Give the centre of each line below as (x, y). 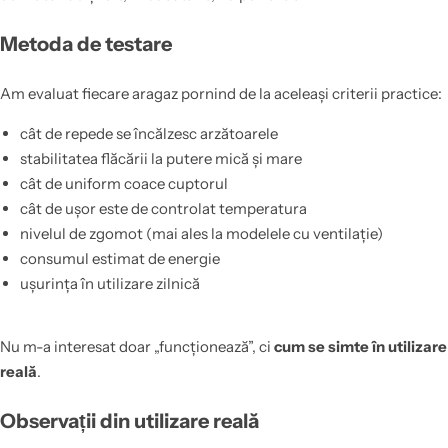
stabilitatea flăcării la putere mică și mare (160, 159)
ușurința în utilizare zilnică (109, 284)
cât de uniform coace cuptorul (123, 184)
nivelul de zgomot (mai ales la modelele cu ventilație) (201, 234)
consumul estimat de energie (119, 259)
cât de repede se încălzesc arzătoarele (148, 134)
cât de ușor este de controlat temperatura (163, 209)
